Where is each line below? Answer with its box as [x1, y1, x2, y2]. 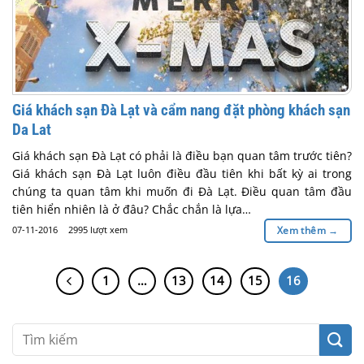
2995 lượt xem [68, 223, 128, 236]
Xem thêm [276, 223, 329, 238]
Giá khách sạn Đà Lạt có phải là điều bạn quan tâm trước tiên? [12, 148, 352, 164]
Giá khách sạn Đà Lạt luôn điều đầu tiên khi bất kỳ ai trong [12, 166, 352, 182]
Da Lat [12, 119, 51, 139]
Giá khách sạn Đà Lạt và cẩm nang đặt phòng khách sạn [12, 100, 350, 119]
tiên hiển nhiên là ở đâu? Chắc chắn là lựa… [12, 201, 251, 218]
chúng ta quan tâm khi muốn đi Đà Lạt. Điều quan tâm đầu [12, 184, 352, 200]
